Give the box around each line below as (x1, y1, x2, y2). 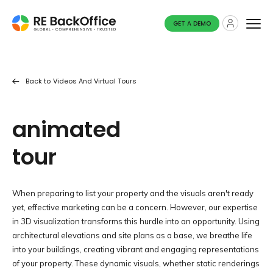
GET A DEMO (173, 19, 211, 29)
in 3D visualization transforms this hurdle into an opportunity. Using (12, 216, 260, 226)
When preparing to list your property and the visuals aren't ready (12, 188, 253, 198)
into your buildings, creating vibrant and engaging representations (12, 244, 259, 254)
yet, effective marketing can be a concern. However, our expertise (12, 202, 258, 212)
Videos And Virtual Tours (53, 76, 136, 86)
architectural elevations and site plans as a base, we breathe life (12, 230, 252, 240)
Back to (26, 76, 51, 86)
